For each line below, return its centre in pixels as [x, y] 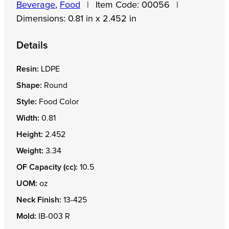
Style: [27, 102]
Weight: [30, 151]
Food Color [58, 102]
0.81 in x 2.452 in [102, 19]
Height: [30, 135]
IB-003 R [53, 216]
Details [32, 46]
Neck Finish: [39, 200]
